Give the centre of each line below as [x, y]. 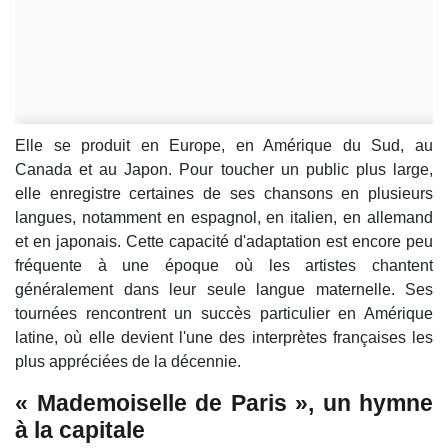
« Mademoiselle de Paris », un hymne [224, 403]
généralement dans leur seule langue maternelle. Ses [224, 290]
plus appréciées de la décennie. [128, 362]
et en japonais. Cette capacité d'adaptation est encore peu [224, 242]
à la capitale [80, 430]
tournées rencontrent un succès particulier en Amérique [224, 314]
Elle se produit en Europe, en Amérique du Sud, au [224, 146]
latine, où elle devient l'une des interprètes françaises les [224, 338]
